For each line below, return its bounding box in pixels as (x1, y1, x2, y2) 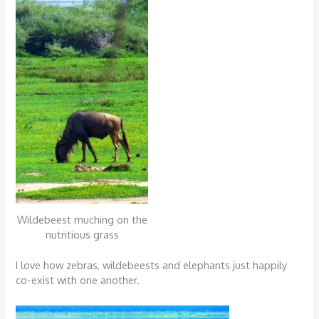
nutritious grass (45, 227, 119, 241)
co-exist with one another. (16, 273, 140, 286)
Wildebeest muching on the (16, 212, 147, 226)
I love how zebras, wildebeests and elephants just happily (16, 258, 288, 271)
